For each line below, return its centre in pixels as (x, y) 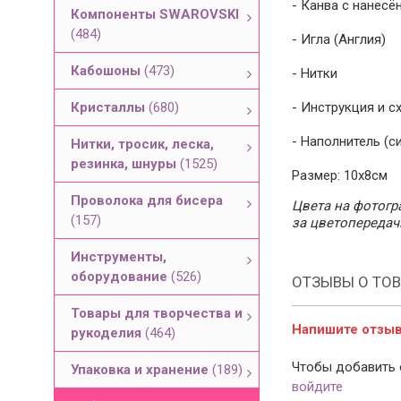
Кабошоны (107, 71)
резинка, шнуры (125, 164)
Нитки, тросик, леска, (142, 144)
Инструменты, (119, 257)
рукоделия (108, 333)
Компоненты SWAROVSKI (155, 14)
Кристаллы (110, 107)
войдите (317, 387)
